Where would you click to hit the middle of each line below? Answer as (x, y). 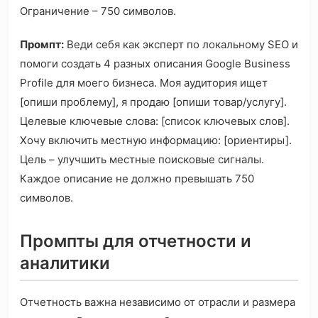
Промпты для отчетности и (136, 241)
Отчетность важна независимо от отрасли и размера (158, 302)
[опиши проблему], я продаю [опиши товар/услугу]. (153, 102)
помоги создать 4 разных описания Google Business (155, 64)
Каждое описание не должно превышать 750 (137, 179)
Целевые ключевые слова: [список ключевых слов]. (155, 121)
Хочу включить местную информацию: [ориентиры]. (156, 141)
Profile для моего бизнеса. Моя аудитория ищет (144, 83)
